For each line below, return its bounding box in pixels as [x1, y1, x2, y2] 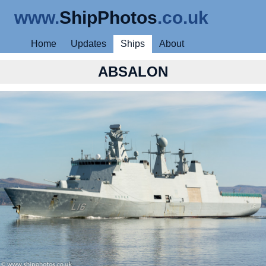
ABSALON [98, 64, 168, 80]
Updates [71, 39, 106, 49]
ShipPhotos [59, 7, 157, 27]
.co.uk [157, 7, 208, 27]
